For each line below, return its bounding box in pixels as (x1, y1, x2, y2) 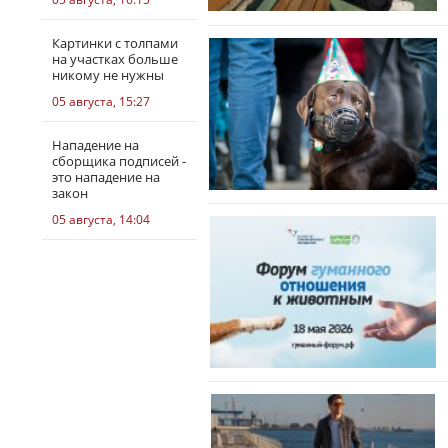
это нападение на (52, 168, 160, 186)
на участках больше (52, 50, 178, 68)
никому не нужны (52, 66, 164, 84)
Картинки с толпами (52, 34, 178, 52)
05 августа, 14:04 (52, 211, 150, 228)
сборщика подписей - (52, 152, 186, 170)
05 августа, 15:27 (52, 93, 150, 110)
